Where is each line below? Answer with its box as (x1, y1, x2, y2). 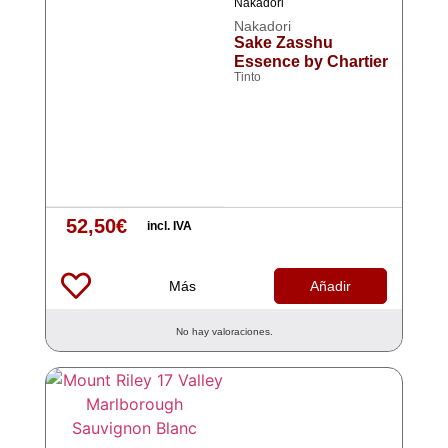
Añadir (310, 278, 352, 294)
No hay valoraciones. (175, 326, 273, 337)
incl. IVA (146, 219, 192, 233)
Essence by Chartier (234, 53, 388, 70)
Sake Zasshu (234, 34, 333, 51)
